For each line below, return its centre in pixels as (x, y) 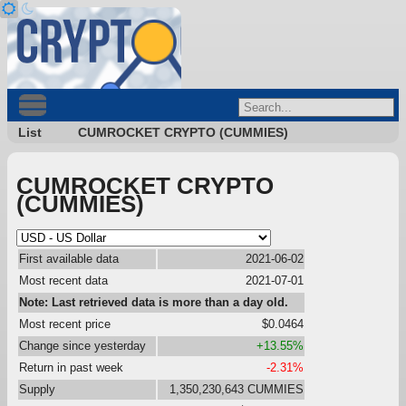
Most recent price (65, 324)
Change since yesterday (82, 345)
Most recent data (63, 280)
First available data (69, 258)
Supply (37, 389)
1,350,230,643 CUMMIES (237, 389)
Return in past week (71, 367)
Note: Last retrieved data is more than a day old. (154, 302)
